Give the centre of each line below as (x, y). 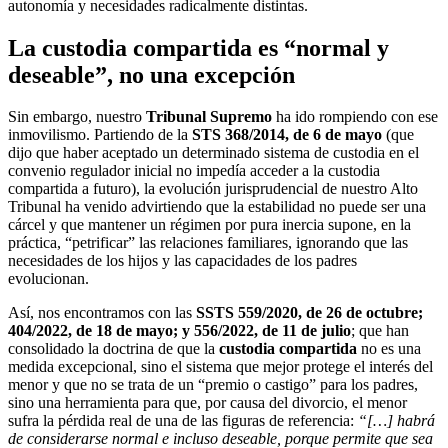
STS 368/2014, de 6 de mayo (287, 135)
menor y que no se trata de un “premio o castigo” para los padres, (213, 385)
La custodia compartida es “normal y (198, 47)
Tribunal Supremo (209, 117)
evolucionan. (48, 279)
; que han (380, 331)
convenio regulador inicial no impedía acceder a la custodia (194, 171)
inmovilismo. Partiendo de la (100, 135)
